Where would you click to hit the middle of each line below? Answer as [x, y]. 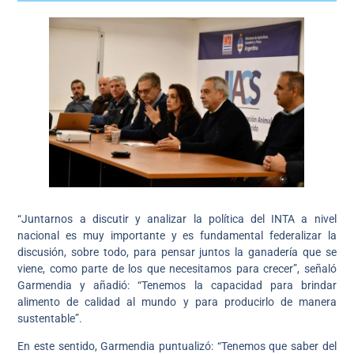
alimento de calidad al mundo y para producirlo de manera [177, 301]
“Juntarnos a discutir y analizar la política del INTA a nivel [177, 218]
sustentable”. [50, 318]
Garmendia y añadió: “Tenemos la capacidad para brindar [177, 285]
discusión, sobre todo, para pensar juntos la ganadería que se [177, 252]
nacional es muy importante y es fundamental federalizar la [177, 235]
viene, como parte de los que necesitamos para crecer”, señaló [177, 268]
